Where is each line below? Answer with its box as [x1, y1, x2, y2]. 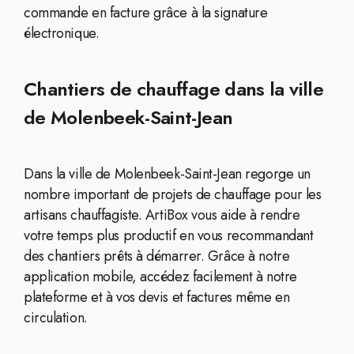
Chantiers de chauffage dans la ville [24, 75, 323, 103]
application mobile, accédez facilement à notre [24, 266, 297, 287]
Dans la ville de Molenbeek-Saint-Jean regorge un [24, 164, 311, 184]
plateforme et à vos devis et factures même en [24, 287, 290, 307]
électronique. [24, 23, 100, 43]
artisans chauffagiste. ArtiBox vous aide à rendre [24, 205, 300, 225]
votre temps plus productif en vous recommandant [24, 225, 314, 246]
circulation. [24, 307, 88, 328]
